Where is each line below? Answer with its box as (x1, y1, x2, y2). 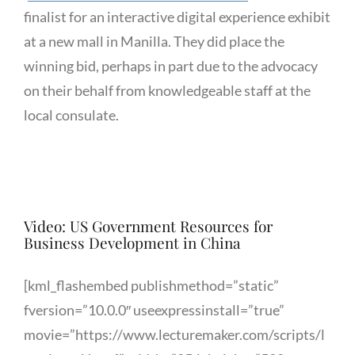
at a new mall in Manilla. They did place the (24, 32, 284, 50)
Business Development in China (24, 231, 240, 253)
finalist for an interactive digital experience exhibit (24, 7, 330, 25)
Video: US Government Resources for (24, 215, 273, 236)
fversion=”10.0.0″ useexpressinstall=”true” (24, 300, 284, 319)
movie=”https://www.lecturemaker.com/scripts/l (24, 325, 325, 343)
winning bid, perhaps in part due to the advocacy (24, 56, 318, 74)
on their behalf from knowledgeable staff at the (24, 81, 311, 99)
